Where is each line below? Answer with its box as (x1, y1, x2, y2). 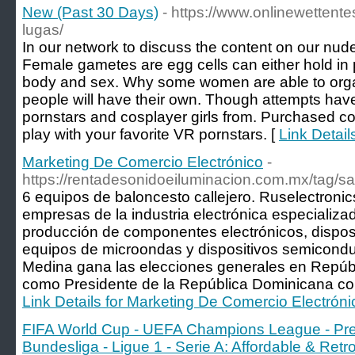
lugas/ (22, 21, 63, 38)
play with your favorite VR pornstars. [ (22, 126, 279, 143)
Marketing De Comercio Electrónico (22, 154, 263, 170)
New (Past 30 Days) (22, 4, 158, 21)
